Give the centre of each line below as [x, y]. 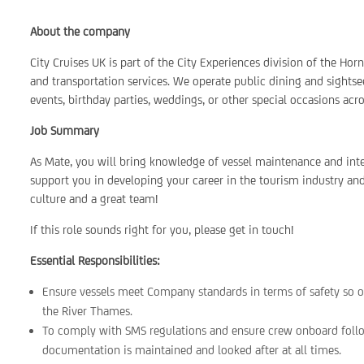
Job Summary [65, 130]
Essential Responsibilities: [95, 260]
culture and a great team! [94, 199]
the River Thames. [88, 311]
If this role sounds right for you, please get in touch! [162, 230]
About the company [80, 31]
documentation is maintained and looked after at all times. [192, 350]
